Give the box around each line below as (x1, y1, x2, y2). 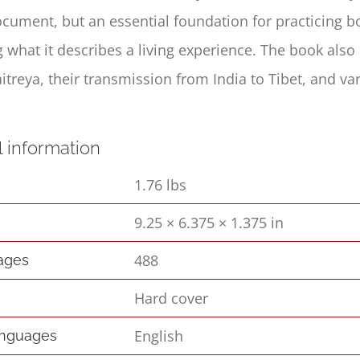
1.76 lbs (134, 174, 187, 194)
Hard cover (134, 288, 209, 308)
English (134, 325, 184, 346)
